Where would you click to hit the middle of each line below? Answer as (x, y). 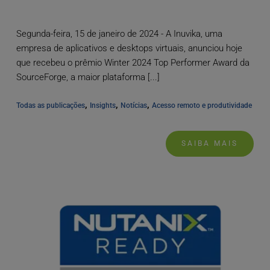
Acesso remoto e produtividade (202, 105)
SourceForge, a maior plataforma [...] (88, 77)
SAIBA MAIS (210, 143)
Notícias (133, 105)
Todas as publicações (50, 105)
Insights (102, 105)
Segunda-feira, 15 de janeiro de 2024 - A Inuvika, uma (119, 33)
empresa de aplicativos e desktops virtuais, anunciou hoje (129, 48)
